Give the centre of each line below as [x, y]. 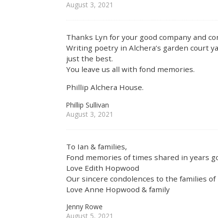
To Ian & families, [97, 147]
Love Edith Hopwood [103, 168]
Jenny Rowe [85, 207]
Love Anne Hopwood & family [118, 190]
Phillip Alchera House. [105, 87]
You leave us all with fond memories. [131, 69]
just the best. [90, 59]
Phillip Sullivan [88, 105]
